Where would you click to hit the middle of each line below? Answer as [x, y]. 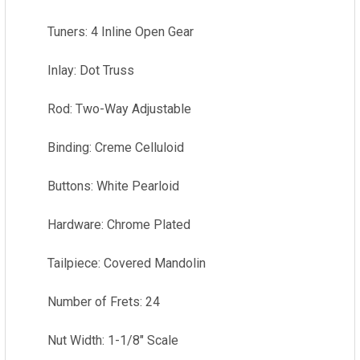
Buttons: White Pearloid [113, 186]
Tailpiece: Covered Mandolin [127, 263]
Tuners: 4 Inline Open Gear [121, 32]
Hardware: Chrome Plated [119, 225]
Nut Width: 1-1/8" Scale [113, 340]
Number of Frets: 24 [104, 302]
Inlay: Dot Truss [91, 70]
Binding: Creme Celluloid [116, 147]
